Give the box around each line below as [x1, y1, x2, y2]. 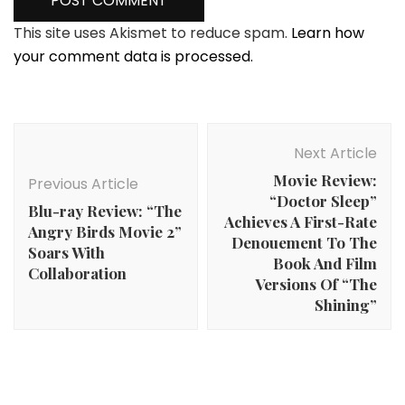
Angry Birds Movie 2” [28, 221, 182, 241]
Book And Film [273, 253, 377, 273]
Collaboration [28, 263, 127, 283]
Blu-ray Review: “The [28, 201, 182, 221]
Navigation [13, 142, 139, 172]
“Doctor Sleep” [269, 191, 377, 211]
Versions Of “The [255, 274, 377, 294]
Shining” [315, 295, 377, 315]
